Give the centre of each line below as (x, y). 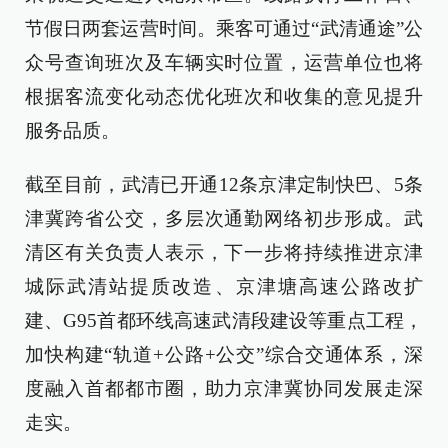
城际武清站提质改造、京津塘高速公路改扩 (224, 286)
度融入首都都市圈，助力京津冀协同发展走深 (224, 388)
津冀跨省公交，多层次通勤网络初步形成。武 (224, 218)
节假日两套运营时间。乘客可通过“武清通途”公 (224, 28)
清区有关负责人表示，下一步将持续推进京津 (224, 252)
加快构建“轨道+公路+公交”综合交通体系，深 (224, 354)
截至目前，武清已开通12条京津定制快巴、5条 (224, 184)
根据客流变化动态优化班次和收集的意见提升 (224, 96)
